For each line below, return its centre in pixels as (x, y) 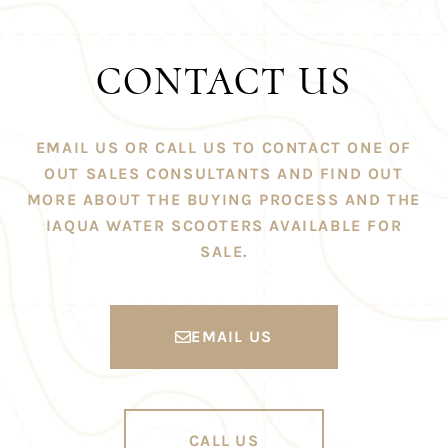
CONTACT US (224, 81)
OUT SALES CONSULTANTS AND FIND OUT (224, 173)
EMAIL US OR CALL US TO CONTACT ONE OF (224, 147)
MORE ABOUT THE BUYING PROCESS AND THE (224, 199)
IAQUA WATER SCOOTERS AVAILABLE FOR (224, 225)
